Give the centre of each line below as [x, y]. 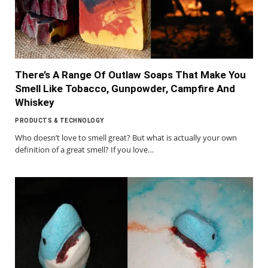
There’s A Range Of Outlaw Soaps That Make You [130, 75]
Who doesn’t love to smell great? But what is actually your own [126, 138]
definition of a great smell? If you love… [84, 150]
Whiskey [35, 103]
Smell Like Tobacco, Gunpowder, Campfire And [125, 89]
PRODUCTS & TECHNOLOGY [60, 121]
